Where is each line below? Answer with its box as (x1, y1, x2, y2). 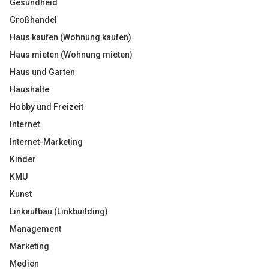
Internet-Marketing (10, 137, 83, 147)
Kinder (10, 154, 36, 164)
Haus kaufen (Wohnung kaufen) (10, 32, 131, 42)
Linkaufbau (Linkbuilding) (10, 207, 108, 216)
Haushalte (10, 85, 49, 94)
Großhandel (10, 15, 57, 25)
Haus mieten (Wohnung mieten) (10, 50, 133, 59)
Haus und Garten (10, 67, 75, 77)
